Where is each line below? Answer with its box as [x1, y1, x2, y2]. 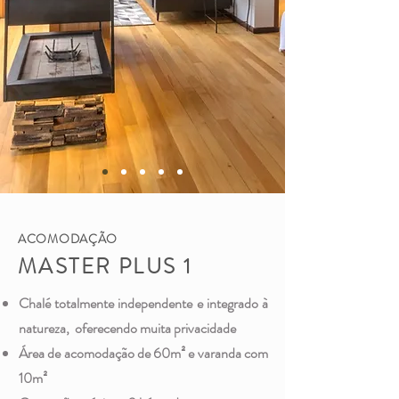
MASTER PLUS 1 [18, 251, 193, 281]
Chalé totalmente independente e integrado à [19, 293, 268, 313]
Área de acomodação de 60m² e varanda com [19, 343, 268, 363]
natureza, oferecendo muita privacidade [19, 318, 236, 338]
